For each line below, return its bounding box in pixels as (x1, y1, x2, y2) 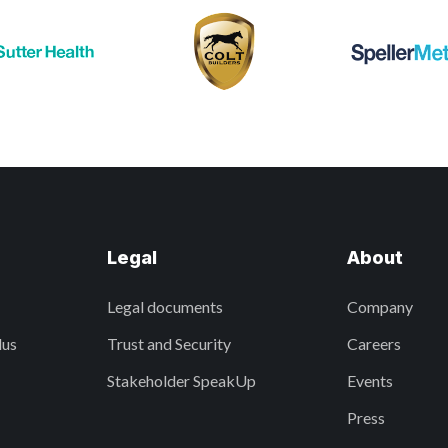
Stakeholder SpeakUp (107, 371, 256, 391)
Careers (346, 334, 401, 354)
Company (346, 297, 413, 317)
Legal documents (107, 297, 223, 317)
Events (346, 371, 393, 391)
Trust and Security (107, 334, 231, 354)
